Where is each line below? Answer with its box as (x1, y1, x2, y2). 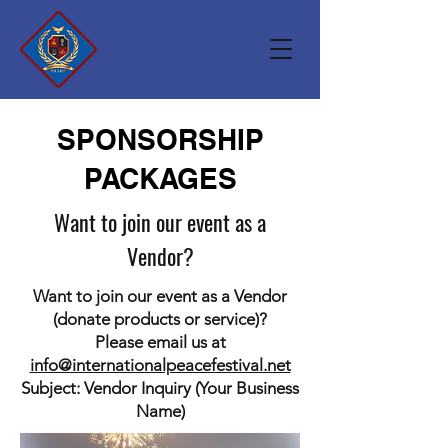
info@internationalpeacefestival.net (29, 355, 291, 375)
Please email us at (94, 332, 226, 352)
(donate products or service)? (53, 309, 267, 329)
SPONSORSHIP (56, 123, 264, 156)
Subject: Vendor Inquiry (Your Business (21, 378, 299, 398)
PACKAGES (83, 162, 237, 195)
